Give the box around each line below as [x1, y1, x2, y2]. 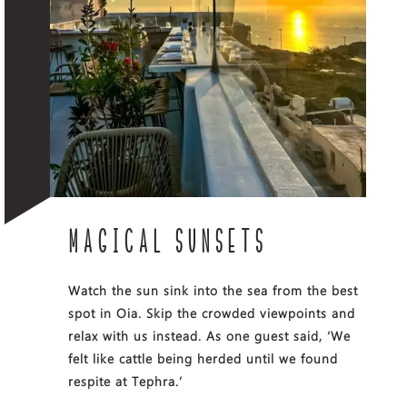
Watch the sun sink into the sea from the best [67, 281, 358, 299]
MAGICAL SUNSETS [67, 227, 267, 259]
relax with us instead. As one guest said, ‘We [67, 326, 351, 344]
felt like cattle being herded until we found [67, 349, 338, 367]
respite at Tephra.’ [67, 372, 183, 390]
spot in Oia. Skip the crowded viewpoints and [67, 303, 355, 322]
